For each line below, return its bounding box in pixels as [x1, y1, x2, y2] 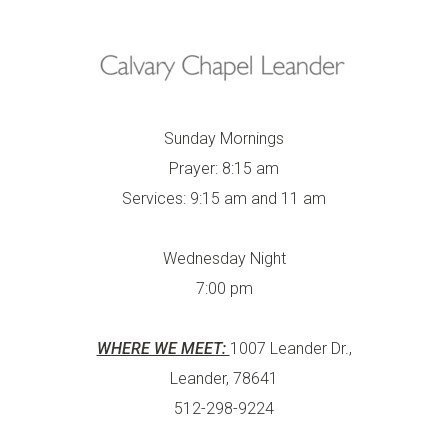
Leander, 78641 [170, 369, 278, 388]
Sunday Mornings [164, 129, 284, 148]
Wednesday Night [162, 249, 286, 268]
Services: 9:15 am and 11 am [122, 189, 326, 208]
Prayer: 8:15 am [169, 159, 279, 178]
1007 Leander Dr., [229, 339, 352, 358]
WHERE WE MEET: [96, 339, 230, 358]
